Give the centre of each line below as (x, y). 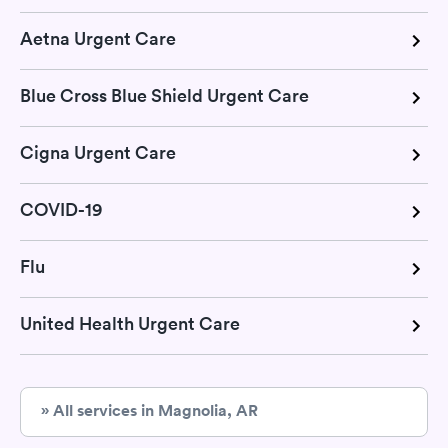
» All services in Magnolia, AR (149, 411)
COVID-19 (61, 210)
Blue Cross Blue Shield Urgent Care (164, 96)
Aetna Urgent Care (98, 39)
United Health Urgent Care (130, 324)
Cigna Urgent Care (98, 153)
